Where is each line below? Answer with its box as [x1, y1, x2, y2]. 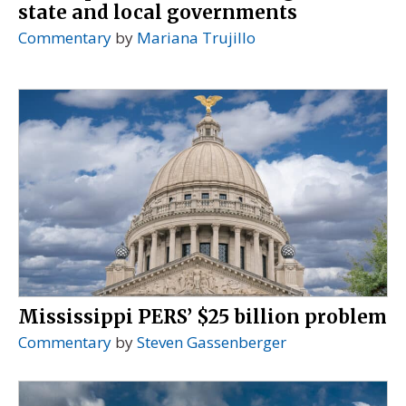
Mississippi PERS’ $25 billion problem [18, 304, 387, 329]
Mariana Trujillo [137, 27, 256, 49]
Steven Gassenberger [137, 331, 286, 353]
